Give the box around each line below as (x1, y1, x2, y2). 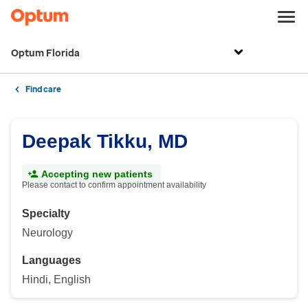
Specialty (22, 208, 70, 219)
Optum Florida (11, 47, 80, 59)
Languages (22, 254, 81, 266)
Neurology (22, 227, 73, 239)
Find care (25, 85, 61, 94)
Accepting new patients (41, 168, 153, 179)
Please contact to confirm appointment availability (22, 180, 206, 190)
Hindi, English (22, 274, 91, 285)
